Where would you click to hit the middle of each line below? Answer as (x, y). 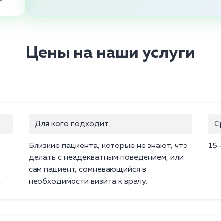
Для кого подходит (72, 125)
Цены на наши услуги (110, 53)
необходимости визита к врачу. (88, 182)
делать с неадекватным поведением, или (106, 158)
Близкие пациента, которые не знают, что (108, 146)
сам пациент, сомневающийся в (87, 170)
